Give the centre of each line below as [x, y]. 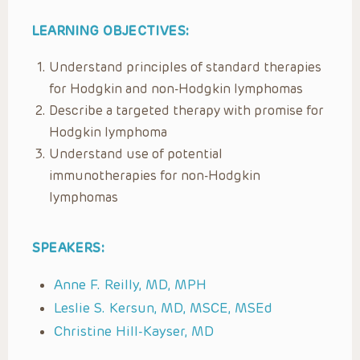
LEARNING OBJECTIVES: [111, 31]
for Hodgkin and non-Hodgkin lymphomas [176, 88]
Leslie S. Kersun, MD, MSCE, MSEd [163, 307]
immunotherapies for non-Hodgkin [155, 175]
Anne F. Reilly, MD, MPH [130, 284]
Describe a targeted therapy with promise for [186, 110]
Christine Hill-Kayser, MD [134, 331]
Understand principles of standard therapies [185, 67]
